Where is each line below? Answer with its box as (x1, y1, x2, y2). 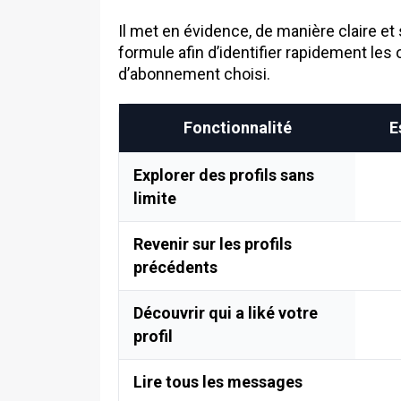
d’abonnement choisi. (118, 64, 270, 84)
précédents (133, 258, 218, 277)
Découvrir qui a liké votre (133, 303, 318, 323)
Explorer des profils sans (133, 166, 314, 185)
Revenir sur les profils (133, 235, 292, 254)
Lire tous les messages (133, 372, 303, 392)
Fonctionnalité (183, 118, 292, 138)
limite (133, 189, 176, 209)
